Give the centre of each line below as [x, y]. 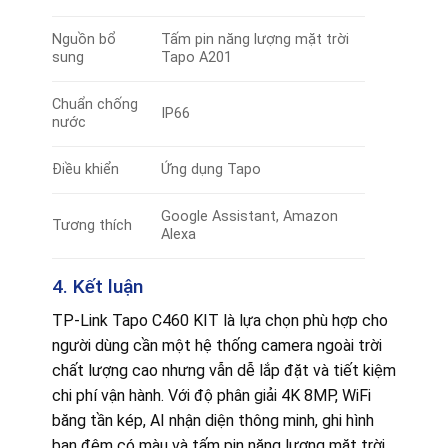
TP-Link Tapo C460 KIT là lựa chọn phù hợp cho [219, 321]
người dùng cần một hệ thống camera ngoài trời [216, 346]
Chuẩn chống [94, 104]
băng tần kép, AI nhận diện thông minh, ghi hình [212, 421]
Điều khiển [85, 169]
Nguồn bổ [83, 39]
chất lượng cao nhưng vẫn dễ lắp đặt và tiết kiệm [223, 371]
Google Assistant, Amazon [249, 216]
